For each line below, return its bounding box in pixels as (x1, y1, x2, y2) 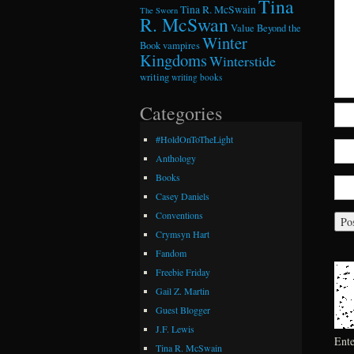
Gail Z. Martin (156, 284, 209, 298)
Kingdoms (140, 48, 207, 71)
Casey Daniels (156, 190, 209, 203)
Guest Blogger (156, 303, 210, 317)
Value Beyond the (231, 21, 301, 35)
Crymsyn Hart (156, 228, 209, 241)
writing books (171, 70, 222, 83)
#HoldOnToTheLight (156, 133, 233, 146)
